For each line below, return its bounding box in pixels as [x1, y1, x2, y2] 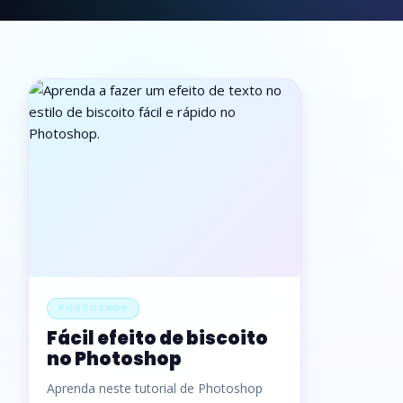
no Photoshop [47, 346, 182, 372]
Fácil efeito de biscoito [47, 326, 268, 351]
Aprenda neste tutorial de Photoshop [47, 380, 263, 397]
